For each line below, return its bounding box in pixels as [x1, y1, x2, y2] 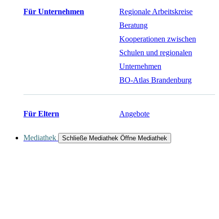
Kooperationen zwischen [119, 35, 196, 43]
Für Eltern [23, 109, 59, 118]
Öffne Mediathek [120, 134, 167, 142]
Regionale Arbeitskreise [119, 7, 193, 16]
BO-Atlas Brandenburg [119, 76, 192, 84]
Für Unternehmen [23, 7, 84, 16]
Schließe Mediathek [62, 134, 118, 142]
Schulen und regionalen [119, 48, 192, 57]
